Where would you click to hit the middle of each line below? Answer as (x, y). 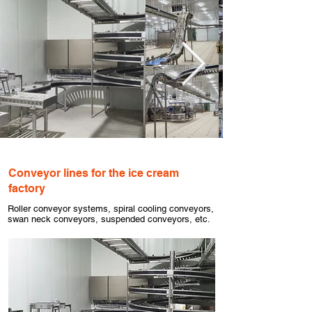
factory (27, 188)
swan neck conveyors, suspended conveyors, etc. (109, 219)
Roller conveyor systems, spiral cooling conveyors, (111, 209)
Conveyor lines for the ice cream (94, 173)
